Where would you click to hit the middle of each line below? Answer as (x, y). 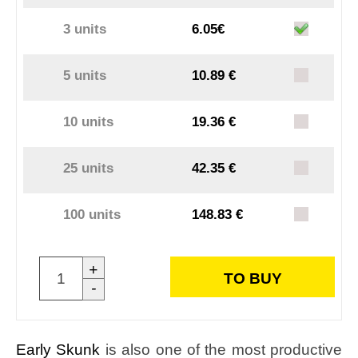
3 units (85, 30)
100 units (92, 215)
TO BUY (253, 279)
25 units (89, 169)
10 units (89, 122)
